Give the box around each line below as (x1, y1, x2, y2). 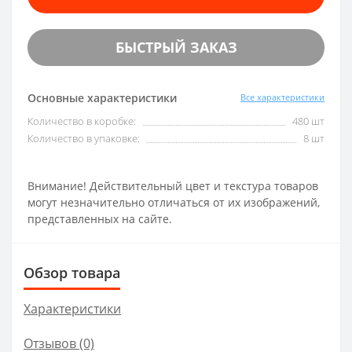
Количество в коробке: (27, 113, 136, 128)
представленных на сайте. (27, 211, 172, 226)
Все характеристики (240, 91, 324, 104)
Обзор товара (24, 262, 120, 282)
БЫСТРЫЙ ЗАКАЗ (115, 37, 237, 57)
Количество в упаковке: (27, 130, 140, 145)
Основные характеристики (27, 90, 177, 105)
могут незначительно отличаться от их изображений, (27, 194, 320, 210)
